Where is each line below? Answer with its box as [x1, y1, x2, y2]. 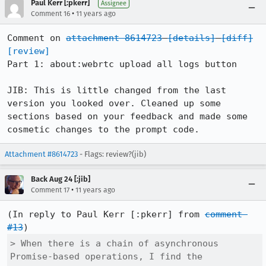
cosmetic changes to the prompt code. [7, 124, 199, 135]
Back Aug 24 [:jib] [31, 175, 90, 183]
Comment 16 [31, 9, 70, 18]
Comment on [7, 33, 66, 43]
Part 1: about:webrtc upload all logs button [7, 59, 237, 69]
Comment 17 [31, 186, 69, 194]
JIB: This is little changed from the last [7, 85, 226, 96]
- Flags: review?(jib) [78, 150, 146, 159]
